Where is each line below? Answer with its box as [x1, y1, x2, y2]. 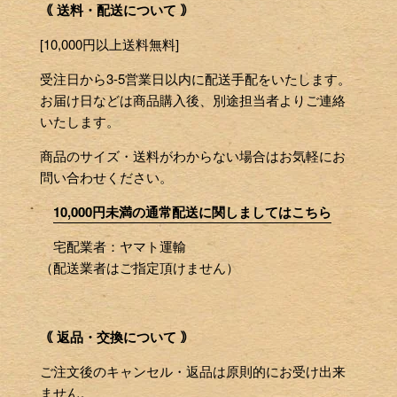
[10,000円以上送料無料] [40, 34, 179, 53]
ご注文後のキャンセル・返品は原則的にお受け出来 [40, 361, 346, 380]
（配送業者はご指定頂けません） [40, 257, 239, 276]
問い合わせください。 [40, 167, 173, 186]
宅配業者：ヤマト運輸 [40, 236, 186, 255]
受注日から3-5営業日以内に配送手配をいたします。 [40, 68, 351, 88]
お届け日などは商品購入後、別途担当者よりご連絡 [40, 90, 346, 109]
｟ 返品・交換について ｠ [40, 326, 193, 346]
